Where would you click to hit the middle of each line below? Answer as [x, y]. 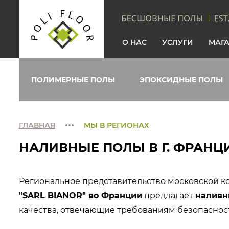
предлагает [169, 196]
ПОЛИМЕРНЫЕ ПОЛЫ [73, 80]
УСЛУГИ [178, 42]
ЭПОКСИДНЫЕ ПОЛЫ [181, 80]
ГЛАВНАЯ [37, 125]
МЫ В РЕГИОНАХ [117, 125]
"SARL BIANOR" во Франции [81, 196]
